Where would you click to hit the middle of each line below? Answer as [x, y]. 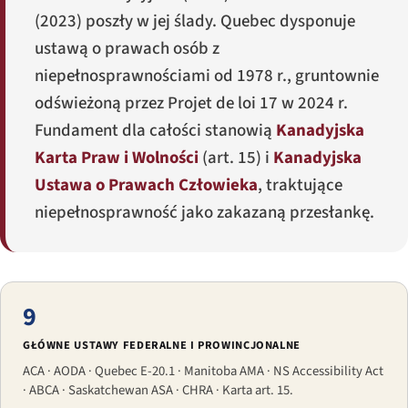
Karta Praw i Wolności [117, 158]
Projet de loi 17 [223, 104]
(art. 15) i [236, 158]
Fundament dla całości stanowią [155, 131]
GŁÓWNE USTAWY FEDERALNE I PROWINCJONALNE [162, 346]
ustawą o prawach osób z [127, 49]
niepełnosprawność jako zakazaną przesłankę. [204, 213]
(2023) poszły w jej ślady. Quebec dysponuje [195, 22]
